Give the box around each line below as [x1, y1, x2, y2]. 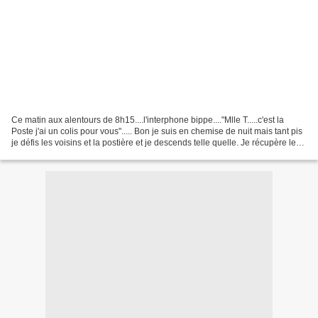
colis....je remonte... [11, 148, 85, 159]
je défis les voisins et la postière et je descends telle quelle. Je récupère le [11, 137, 296, 148]
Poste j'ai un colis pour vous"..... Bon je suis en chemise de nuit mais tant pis [11, 126, 302, 136]
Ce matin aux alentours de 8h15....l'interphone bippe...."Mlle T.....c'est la [11, 114, 284, 125]
